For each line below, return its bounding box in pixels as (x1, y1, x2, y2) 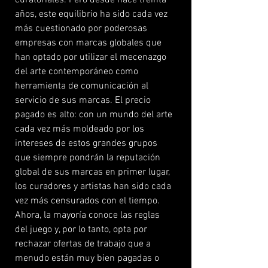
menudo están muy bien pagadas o (15, 252, 159, 264)
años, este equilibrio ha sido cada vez (15, 8, 167, 20)
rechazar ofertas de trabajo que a (15, 238, 151, 250)
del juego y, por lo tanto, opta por (15, 224, 147, 236)
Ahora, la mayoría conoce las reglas (15, 209, 160, 221)
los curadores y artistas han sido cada (15, 181, 171, 193)
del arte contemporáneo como (15, 66, 138, 78)
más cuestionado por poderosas (15, 23, 147, 35)
